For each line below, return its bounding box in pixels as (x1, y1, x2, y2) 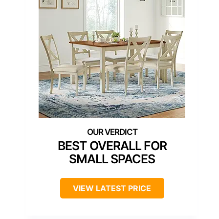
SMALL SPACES (69, 152, 155, 167)
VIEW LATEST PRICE (73, 183, 151, 194)
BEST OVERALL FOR (57, 138, 167, 153)
